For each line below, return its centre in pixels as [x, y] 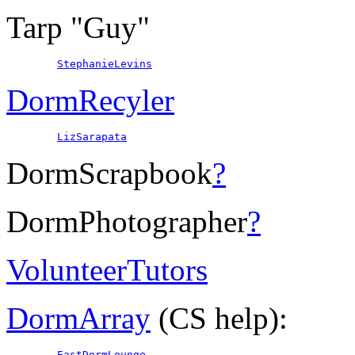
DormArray [78, 319]
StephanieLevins [105, 64]
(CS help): [219, 319]
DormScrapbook [109, 174]
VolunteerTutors [107, 270]
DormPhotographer [127, 222]
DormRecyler [90, 101]
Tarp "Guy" [78, 28]
